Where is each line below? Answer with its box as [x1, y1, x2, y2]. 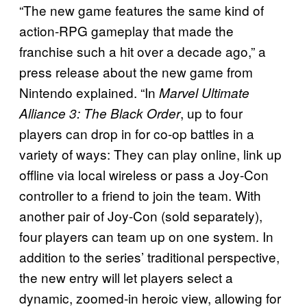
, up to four [180, 103, 243, 122]
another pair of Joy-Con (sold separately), [19, 206, 262, 225]
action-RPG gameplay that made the [19, 21, 234, 40]
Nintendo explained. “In [19, 82, 159, 101]
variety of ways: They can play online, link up [19, 144, 282, 163]
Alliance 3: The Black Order [19, 103, 180, 122]
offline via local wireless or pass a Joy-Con [19, 164, 269, 184]
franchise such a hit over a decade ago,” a [19, 41, 266, 60]
